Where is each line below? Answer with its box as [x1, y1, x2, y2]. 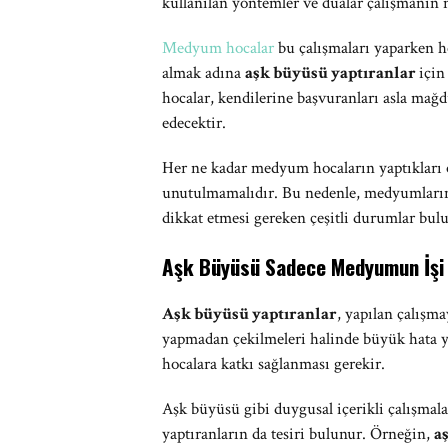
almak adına [162, 62, 245, 84]
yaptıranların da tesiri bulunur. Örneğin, [162, 423, 434, 445]
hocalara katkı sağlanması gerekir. [162, 353, 385, 375]
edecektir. [162, 112, 226, 134]
